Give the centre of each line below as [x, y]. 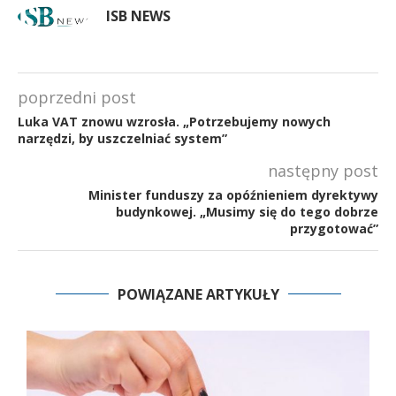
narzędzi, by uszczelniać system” [122, 138]
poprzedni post [77, 97]
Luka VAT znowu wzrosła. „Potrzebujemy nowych [174, 121]
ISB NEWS [138, 15]
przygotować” [334, 228]
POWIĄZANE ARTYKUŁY [198, 294]
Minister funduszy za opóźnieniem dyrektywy [233, 194]
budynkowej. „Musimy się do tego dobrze [247, 211]
